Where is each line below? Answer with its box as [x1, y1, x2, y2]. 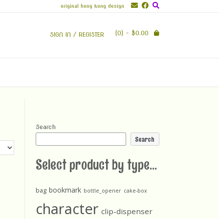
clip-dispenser [101, 206, 153, 216]
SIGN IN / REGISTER [50, 30, 104, 38]
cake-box [124, 187, 147, 194]
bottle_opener [84, 187, 121, 194]
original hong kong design [61, 2, 124, 9]
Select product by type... [36, 155, 157, 174]
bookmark [49, 185, 81, 195]
